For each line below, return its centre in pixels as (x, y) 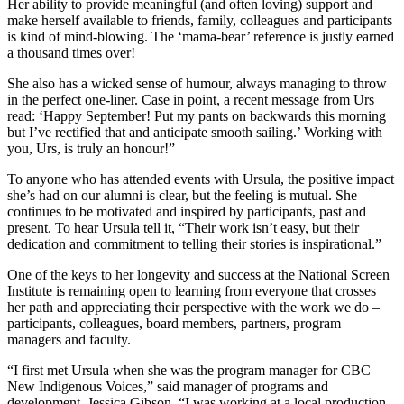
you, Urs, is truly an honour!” (91, 148)
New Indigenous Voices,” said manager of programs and (168, 386)
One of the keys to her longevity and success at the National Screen (198, 274)
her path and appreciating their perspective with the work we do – (193, 307)
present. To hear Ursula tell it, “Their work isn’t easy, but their (183, 227)
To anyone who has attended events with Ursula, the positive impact (201, 179)
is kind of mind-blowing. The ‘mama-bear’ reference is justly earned (201, 36)
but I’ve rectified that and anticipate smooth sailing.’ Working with (195, 132)
